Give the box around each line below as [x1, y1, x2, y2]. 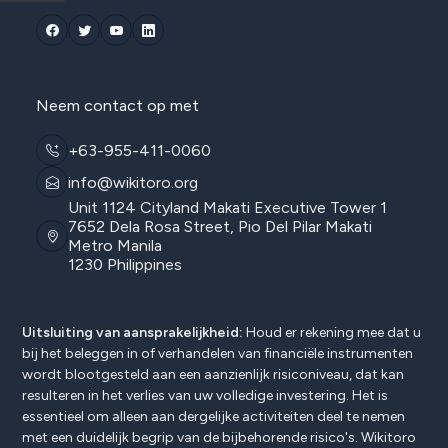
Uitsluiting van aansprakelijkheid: [22, 324, 243, 341]
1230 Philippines [68, 255, 182, 274]
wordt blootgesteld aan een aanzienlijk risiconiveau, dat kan [22, 366, 404, 383]
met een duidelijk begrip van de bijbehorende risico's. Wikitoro [22, 429, 416, 446]
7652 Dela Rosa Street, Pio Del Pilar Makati [68, 217, 372, 236]
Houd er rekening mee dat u [243, 324, 421, 341]
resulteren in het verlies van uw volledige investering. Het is [22, 387, 388, 404]
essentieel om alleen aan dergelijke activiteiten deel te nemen [22, 408, 405, 425]
